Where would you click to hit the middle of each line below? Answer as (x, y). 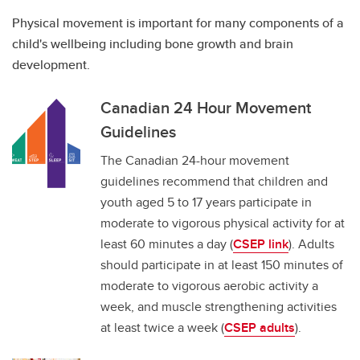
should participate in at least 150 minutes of (222, 265)
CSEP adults (260, 327)
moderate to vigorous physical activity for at (223, 223)
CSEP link (261, 244)
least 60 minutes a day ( (167, 244)
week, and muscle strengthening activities (219, 307)
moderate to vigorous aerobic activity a (209, 286)
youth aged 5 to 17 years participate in (206, 202)
